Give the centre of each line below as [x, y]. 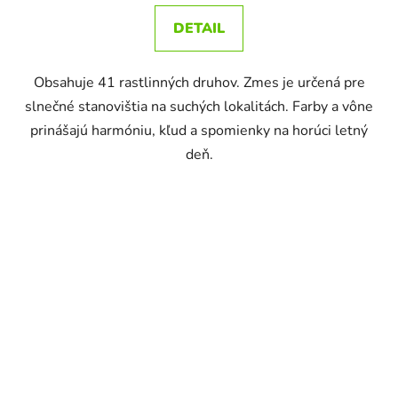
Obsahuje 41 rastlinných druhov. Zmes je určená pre [199, 82]
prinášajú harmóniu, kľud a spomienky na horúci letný [199, 130]
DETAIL [199, 28]
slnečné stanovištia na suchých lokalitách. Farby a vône [199, 106]
